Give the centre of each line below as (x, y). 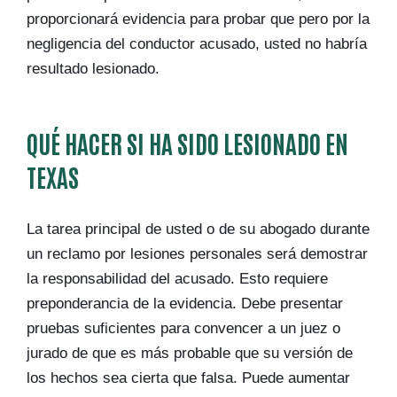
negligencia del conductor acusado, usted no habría (197, 44)
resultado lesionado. (93, 69)
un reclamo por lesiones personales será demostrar (197, 254)
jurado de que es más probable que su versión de (190, 353)
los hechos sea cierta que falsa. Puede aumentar (188, 378)
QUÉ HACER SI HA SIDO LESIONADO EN (187, 143)
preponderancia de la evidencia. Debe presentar (185, 304)
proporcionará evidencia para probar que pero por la (198, 19)
